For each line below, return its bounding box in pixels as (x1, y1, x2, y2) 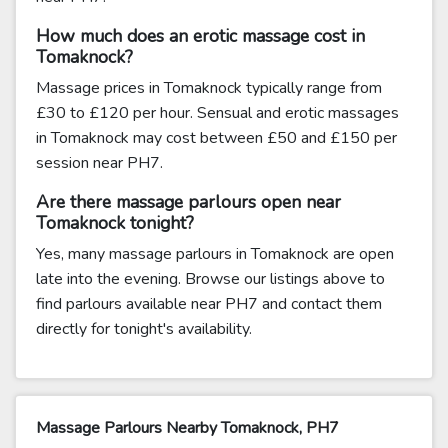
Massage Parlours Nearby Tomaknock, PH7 (36, 417, 339, 439)
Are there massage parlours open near (36, 190, 341, 214)
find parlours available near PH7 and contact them (36, 293, 382, 315)
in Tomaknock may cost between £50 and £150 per (36, 127, 397, 149)
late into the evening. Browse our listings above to (36, 268, 385, 290)
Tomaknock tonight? (36, 211, 194, 235)
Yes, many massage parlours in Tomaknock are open (36, 243, 394, 265)
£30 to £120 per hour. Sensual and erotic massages (36, 102, 399, 124)
